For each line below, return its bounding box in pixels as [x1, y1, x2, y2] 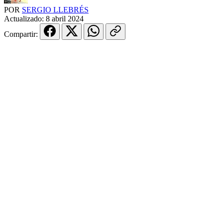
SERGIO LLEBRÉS [22, 5, 89, 14]
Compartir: [4, 29, 40, 38]
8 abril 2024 [46, 14, 84, 23]
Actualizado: [4, 14, 46, 23]
